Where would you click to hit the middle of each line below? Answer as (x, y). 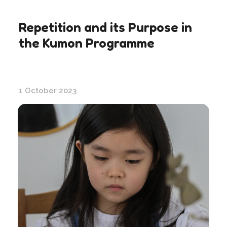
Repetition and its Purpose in (105, 27)
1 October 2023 (48, 90)
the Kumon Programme (87, 43)
